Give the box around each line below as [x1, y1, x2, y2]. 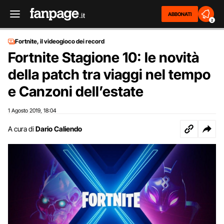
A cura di [8, 124, 34, 133]
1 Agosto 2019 [8, 107, 40, 114]
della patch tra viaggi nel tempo [8, 66, 210, 83]
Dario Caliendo [35, 124, 82, 133]
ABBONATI [168, 11, 191, 17]
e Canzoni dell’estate [8, 83, 143, 100]
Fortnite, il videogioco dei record [15, 37, 104, 45]
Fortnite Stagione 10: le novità [8, 49, 199, 66]
